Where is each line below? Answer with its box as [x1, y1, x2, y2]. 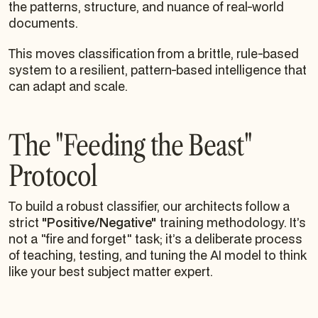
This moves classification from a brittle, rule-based [9, 45, 299, 62]
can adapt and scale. [9, 77, 128, 94]
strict [9, 214, 42, 231]
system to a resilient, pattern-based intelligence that [9, 61, 307, 78]
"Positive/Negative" [42, 214, 157, 231]
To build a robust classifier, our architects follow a [9, 197, 290, 214]
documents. [9, 14, 78, 31]
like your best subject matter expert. [9, 263, 213, 280]
